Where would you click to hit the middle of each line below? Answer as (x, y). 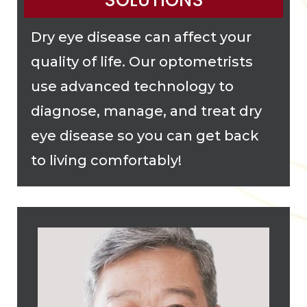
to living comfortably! (106, 161)
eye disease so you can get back (145, 136)
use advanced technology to (132, 87)
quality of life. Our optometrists (142, 62)
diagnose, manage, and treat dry (146, 111)
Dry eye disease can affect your (141, 37)
